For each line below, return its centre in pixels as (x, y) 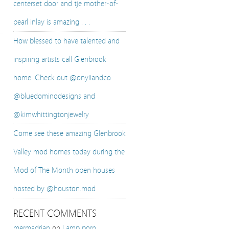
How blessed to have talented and (66, 41)
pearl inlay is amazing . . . (52, 22)
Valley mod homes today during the (69, 152)
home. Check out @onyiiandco (62, 78)
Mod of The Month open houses (64, 170)
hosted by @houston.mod (54, 189)
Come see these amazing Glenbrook (70, 133)
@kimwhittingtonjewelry (51, 114)
